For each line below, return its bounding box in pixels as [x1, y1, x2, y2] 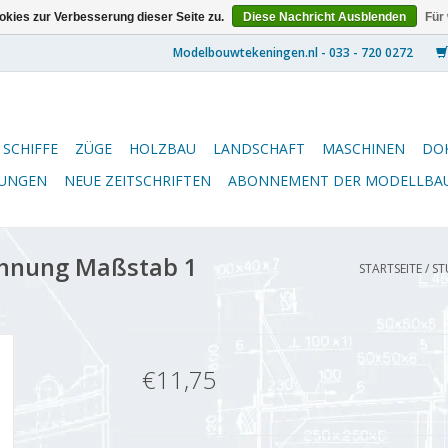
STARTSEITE [359, 260, 422, 277]
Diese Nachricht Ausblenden [243, 10, 406, 24]
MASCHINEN [322, 139, 405, 158]
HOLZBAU [129, 139, 196, 158]
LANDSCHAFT [213, 139, 305, 158]
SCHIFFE [3, 139, 58, 158]
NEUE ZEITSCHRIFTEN [64, 171, 211, 190]
